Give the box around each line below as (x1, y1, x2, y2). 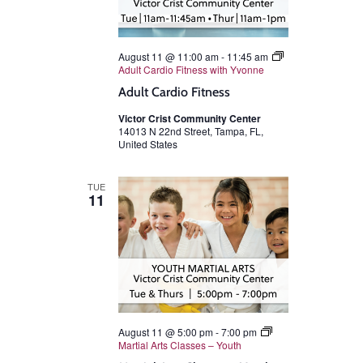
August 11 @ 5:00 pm (118, 324, 213, 339)
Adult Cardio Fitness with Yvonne (118, 62, 264, 76)
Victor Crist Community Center (118, 110, 261, 126)
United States (118, 136, 177, 151)
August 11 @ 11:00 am (118, 49, 219, 63)
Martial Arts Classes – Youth (118, 337, 241, 352)
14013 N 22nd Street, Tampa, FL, (118, 123, 263, 138)
